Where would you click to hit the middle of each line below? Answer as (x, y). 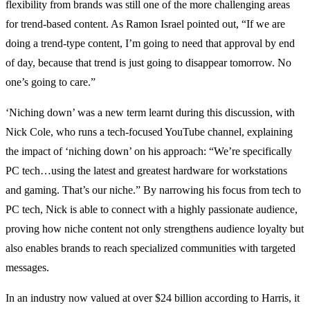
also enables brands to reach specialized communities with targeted (151, 248)
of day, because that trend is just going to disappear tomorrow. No (148, 63)
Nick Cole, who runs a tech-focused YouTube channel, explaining (149, 132)
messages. (27, 268)
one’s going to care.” (51, 82)
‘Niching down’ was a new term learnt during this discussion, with (150, 113)
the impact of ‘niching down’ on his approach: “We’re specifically (149, 152)
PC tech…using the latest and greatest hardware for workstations (146, 171)
